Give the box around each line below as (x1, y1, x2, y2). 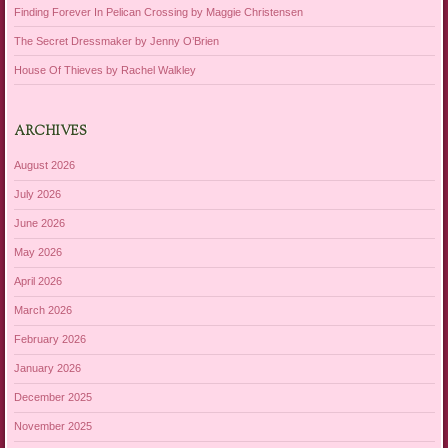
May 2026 (13, 246, 62, 259)
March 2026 (13, 304, 72, 317)
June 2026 (13, 217, 65, 230)
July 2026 (13, 188, 61, 201)
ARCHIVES (13, 122, 87, 141)
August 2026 (13, 159, 75, 172)
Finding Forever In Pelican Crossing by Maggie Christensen (13, 5, 303, 18)
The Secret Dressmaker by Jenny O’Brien (13, 34, 219, 47)
